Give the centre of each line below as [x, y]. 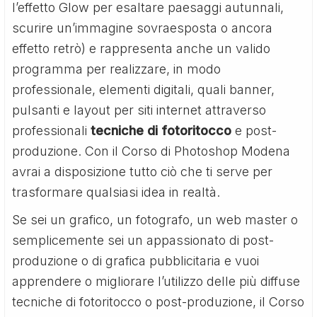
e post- [254, 130]
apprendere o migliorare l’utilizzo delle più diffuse [156, 281]
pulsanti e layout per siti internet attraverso [139, 110]
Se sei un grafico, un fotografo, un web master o [155, 219]
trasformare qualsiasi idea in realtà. [116, 192]
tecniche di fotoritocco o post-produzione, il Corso [158, 301]
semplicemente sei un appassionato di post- [143, 240]
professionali [52, 130]
